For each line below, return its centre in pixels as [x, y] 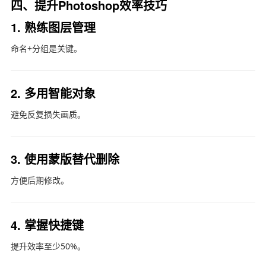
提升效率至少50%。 [48, 246]
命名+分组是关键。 [46, 48]
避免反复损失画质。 [48, 114]
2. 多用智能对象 [53, 93]
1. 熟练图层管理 [53, 27]
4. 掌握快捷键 [47, 224]
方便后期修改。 [39, 180]
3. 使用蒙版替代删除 [65, 159]
